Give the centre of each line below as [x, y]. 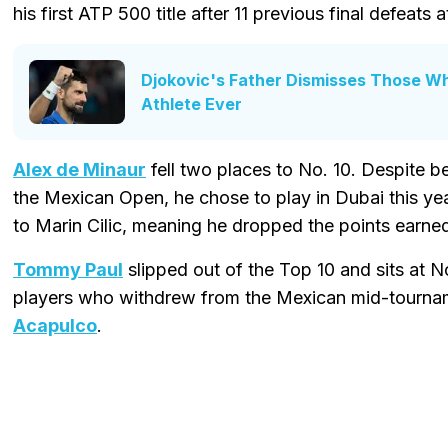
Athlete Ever [191, 104]
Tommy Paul [68, 269]
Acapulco [55, 325]
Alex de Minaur [79, 169]
